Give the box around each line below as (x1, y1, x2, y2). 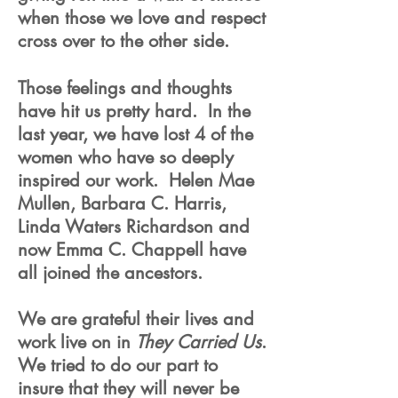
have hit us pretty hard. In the (18, 99, 251, 123)
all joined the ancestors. (18, 261, 203, 284)
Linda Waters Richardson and (18, 215, 250, 238)
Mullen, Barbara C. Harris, (18, 192, 227, 215)
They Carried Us (136, 330, 261, 354)
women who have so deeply (18, 146, 234, 169)
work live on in (18, 330, 136, 354)
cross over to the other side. (18, 29, 229, 52)
